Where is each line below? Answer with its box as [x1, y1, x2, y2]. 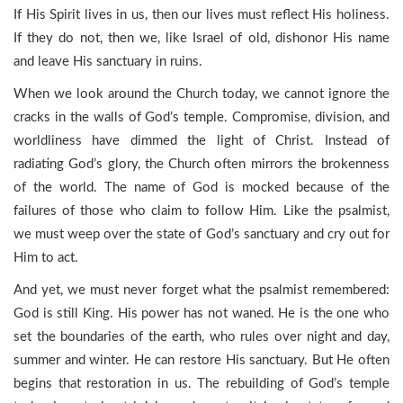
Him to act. [13, 251, 78, 264]
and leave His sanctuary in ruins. [13, 55, 202, 68]
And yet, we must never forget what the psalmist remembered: [13, 283, 390, 297]
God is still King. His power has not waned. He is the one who [13, 307, 390, 320]
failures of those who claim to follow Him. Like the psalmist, [13, 204, 390, 218]
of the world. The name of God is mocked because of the [13, 181, 390, 194]
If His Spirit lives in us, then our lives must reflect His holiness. [13, 8, 390, 22]
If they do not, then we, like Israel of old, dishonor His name [13, 31, 390, 45]
